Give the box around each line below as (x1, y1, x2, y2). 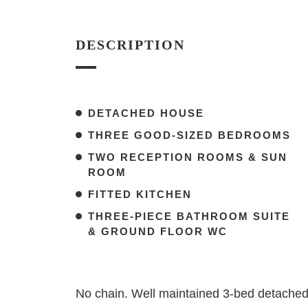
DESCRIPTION (75, 37, 185, 53)
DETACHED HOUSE (87, 107, 204, 120)
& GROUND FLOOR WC (87, 225, 228, 238)
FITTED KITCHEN (87, 188, 192, 201)
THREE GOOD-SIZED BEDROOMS (87, 129, 291, 142)
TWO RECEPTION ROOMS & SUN (87, 151, 287, 164)
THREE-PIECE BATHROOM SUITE (87, 210, 290, 223)
